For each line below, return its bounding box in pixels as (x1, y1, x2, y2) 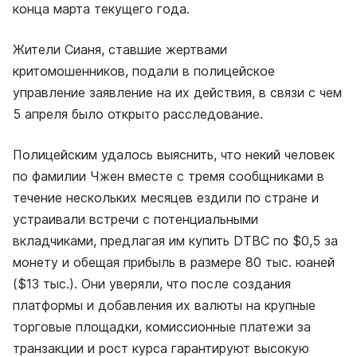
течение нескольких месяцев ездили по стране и (13, 190, 319, 206)
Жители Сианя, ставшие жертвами (13, 41, 227, 57)
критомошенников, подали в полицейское (13, 63, 275, 79)
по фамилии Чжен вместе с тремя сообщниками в (13, 168, 324, 184)
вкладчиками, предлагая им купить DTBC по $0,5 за (13, 233, 338, 249)
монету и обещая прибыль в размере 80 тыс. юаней (13, 254, 335, 270)
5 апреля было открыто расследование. (13, 106, 263, 122)
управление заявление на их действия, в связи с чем (13, 84, 342, 100)
